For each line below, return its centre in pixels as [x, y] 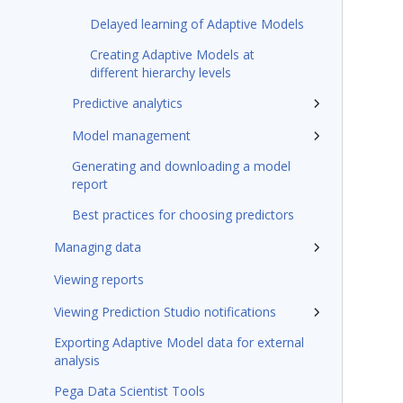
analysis [77, 360]
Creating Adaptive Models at [172, 54]
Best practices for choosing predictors [183, 215]
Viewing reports [99, 279]
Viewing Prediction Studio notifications [165, 312]
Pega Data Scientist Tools [130, 391]
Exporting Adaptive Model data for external [179, 342]
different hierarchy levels [161, 72]
